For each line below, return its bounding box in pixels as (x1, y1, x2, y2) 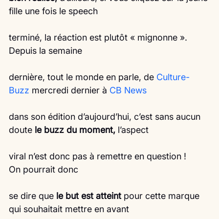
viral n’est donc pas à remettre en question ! (9, 151, 186, 162)
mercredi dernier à (29, 85, 109, 96)
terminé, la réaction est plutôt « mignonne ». (9, 32, 190, 43)
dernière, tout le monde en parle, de (9, 72, 156, 83)
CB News (109, 85, 147, 96)
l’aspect (115, 125, 149, 135)
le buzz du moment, (35, 125, 115, 135)
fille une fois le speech (9, 6, 98, 17)
